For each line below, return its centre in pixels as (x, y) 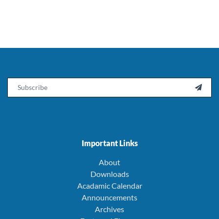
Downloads (109, 174)
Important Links (109, 143)
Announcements (109, 197)
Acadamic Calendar (109, 185)
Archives (109, 209)
